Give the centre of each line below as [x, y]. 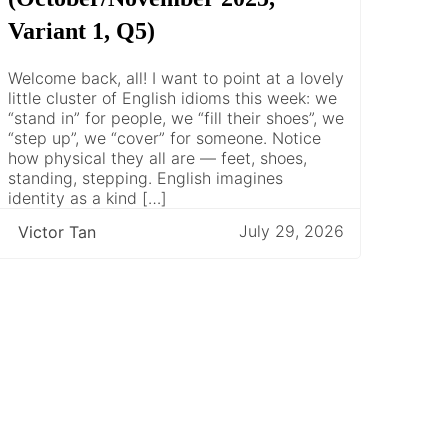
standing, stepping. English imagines [145, 177]
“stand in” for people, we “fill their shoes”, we [176, 117]
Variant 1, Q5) [81, 30]
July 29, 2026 [291, 231]
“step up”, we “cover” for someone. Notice [164, 137]
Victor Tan [57, 232]
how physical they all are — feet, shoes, [157, 157]
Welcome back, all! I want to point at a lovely [176, 77]
